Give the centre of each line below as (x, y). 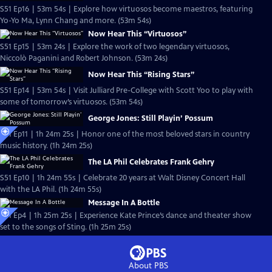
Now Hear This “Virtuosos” (137, 34)
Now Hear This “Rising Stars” (141, 75)
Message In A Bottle (124, 203)
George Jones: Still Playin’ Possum (151, 118)
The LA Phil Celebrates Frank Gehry (151, 162)
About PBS (148, 266)
